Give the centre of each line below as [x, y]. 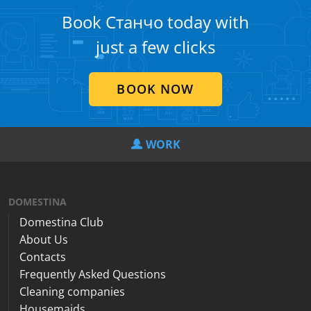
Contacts [43, 257]
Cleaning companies [72, 292]
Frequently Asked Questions [93, 274]
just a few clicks [155, 47]
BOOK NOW [155, 89]
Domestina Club [61, 222]
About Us [44, 239]
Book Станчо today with [155, 22]
